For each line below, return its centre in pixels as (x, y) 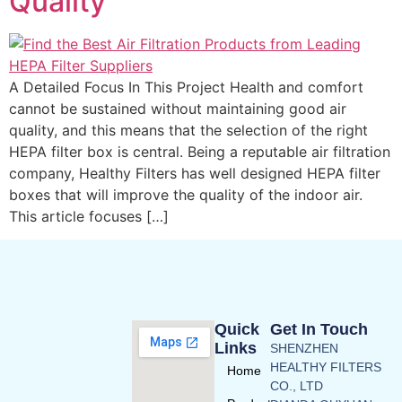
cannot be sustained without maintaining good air (178, 109)
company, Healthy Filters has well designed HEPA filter (195, 173)
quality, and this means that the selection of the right (192, 130)
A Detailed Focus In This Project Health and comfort (186, 87)
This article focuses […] (89, 216)
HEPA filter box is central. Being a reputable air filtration (200, 152)
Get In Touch (319, 329)
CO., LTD (297, 385)
